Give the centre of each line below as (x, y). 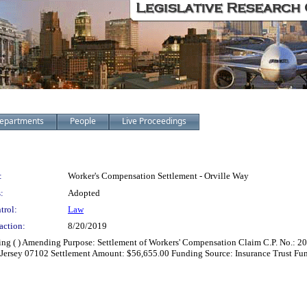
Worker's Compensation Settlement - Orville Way (158, 176)
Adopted (84, 193)
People (83, 121)
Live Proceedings (154, 121)
